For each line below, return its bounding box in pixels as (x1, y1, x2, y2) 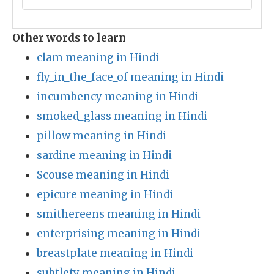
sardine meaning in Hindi (37, 149, 172, 162)
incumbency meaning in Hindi (37, 90, 198, 103)
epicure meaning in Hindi (37, 188, 173, 201)
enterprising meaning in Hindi (37, 227, 201, 240)
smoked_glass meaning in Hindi (37, 109, 207, 123)
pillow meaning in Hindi (37, 129, 166, 143)
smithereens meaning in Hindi (37, 207, 201, 221)
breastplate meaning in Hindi (37, 246, 193, 260)
